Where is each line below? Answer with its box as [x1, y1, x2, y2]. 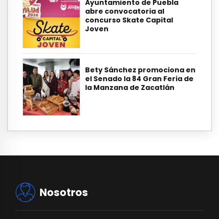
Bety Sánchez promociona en [85, 65, 196, 75]
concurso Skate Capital [85, 15, 173, 25]
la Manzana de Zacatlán [85, 82, 175, 92]
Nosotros [40, 185, 88, 199]
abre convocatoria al [85, 6, 164, 17]
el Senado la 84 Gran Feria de [85, 73, 194, 84]
